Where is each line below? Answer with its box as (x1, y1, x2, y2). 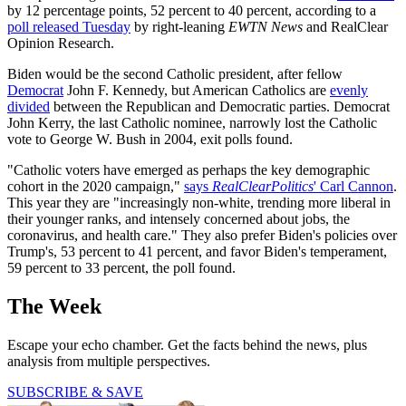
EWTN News (228, 19, 303, 35)
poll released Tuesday (7, 19, 130, 35)
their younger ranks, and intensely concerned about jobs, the (7, 211, 350, 227)
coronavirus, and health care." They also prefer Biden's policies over (7, 227, 397, 244)
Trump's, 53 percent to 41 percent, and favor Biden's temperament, (7, 244, 387, 260)
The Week (7, 295, 101, 319)
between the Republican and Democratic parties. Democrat (50, 99, 390, 115)
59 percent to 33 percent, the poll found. (7, 260, 236, 276)
